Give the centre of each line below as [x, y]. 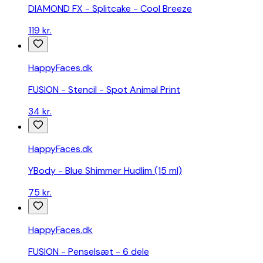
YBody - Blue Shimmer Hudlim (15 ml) [105, 171]
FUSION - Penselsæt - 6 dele [89, 252]
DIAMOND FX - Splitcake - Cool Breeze [110, 9]
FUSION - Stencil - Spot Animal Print [104, 90]
